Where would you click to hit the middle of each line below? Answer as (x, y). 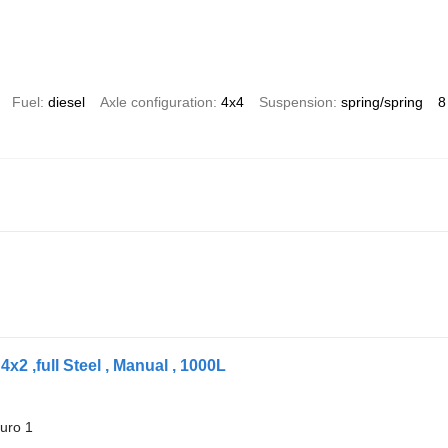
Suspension (295, 101)
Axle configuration (156, 101)
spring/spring (381, 101)
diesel (66, 101)
